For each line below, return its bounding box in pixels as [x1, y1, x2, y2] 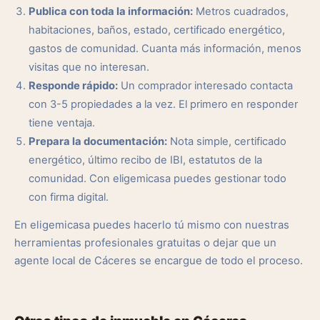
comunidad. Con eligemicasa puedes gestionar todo [29, 172, 286, 185]
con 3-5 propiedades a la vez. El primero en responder [29, 98, 298, 111]
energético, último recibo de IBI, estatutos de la [29, 154, 262, 166]
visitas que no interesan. [29, 61, 149, 74]
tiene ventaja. [29, 116, 95, 129]
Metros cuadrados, [193, 5, 289, 18]
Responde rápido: [29, 79, 118, 92]
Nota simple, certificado [167, 135, 286, 148]
